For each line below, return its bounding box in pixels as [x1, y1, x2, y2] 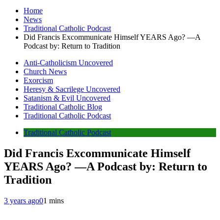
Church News [24, 67, 67, 76]
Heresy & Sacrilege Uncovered [24, 85, 120, 94]
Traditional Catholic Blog [24, 103, 102, 111]
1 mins [43, 196, 64, 205]
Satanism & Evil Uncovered [24, 94, 110, 103]
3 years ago [4, 196, 39, 205]
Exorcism [24, 76, 53, 85]
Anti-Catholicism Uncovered [24, 58, 113, 67]
